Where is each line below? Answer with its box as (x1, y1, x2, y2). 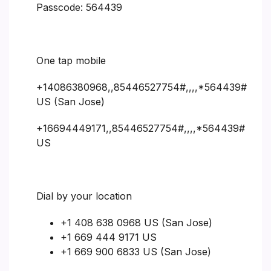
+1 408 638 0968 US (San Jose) (60, 216, 212, 229)
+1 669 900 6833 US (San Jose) (60, 245, 211, 258)
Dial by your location (36, 189, 132, 202)
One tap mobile (36, 54, 106, 67)
